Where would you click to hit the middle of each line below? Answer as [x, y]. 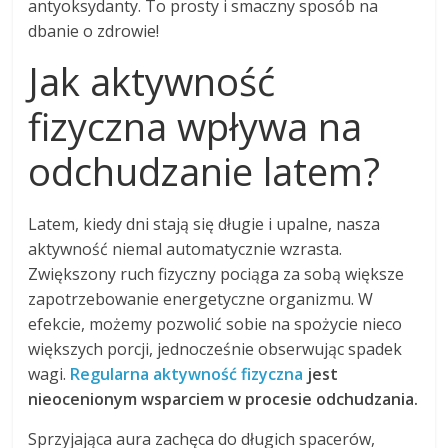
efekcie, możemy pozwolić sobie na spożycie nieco [215, 324]
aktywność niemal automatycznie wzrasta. [185, 249]
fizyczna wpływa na [195, 126]
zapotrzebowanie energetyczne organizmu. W [201, 299]
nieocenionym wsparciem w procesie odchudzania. [223, 399]
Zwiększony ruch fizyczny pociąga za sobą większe [216, 274]
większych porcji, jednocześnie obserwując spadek [215, 349]
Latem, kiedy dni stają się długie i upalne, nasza [204, 224]
